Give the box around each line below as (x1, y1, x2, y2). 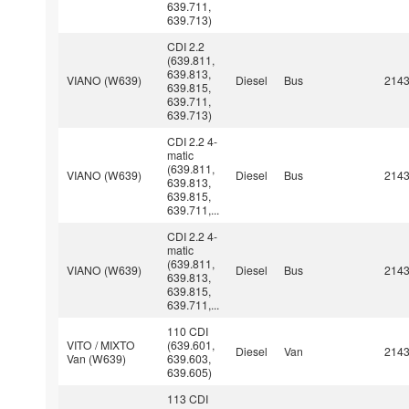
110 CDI (167, 322, 209, 339)
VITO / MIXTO (67, 336, 136, 352)
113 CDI (167, 390, 209, 406)
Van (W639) (67, 350, 127, 366)
